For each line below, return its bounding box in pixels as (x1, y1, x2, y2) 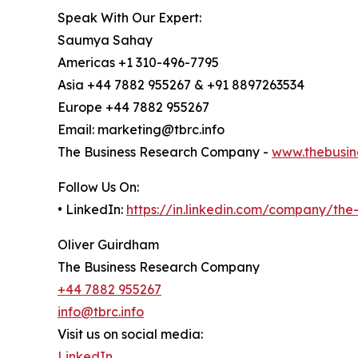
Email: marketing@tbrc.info (58, 121, 225, 138)
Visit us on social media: (58, 326, 203, 343)
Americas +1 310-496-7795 (58, 54, 219, 71)
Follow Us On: (58, 179, 139, 196)
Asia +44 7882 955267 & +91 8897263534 (58, 77, 304, 93)
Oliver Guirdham (58, 237, 159, 253)
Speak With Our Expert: (58, 10, 201, 26)
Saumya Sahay (58, 32, 153, 49)
